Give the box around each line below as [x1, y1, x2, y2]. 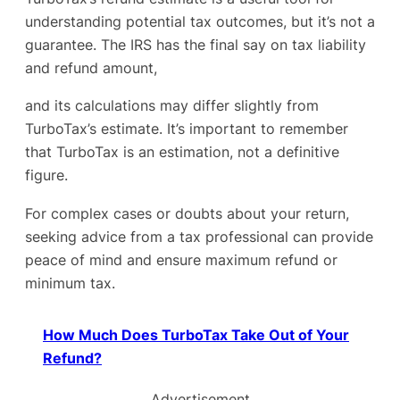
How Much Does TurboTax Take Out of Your [43, 326, 349, 345]
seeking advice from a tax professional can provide [25, 227, 373, 246]
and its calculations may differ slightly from [25, 96, 319, 115]
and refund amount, [25, 59, 157, 78]
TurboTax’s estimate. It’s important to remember [25, 120, 348, 138]
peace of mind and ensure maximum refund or [25, 250, 337, 269]
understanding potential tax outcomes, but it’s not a [25, 12, 375, 31]
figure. [25, 166, 68, 185]
